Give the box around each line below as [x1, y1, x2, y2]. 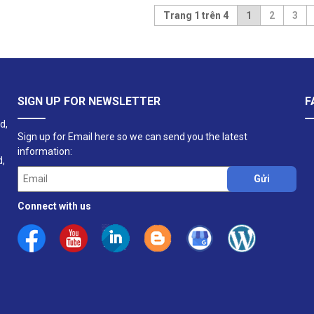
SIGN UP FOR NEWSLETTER [18, 95, 161, 109]
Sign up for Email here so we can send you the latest [18, 131, 247, 143]
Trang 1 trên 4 [163, 10, 228, 22]
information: [18, 146, 72, 158]
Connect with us [18, 200, 91, 212]
